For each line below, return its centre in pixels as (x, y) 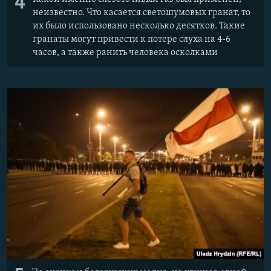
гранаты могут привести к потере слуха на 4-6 (132, 39)
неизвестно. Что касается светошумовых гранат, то (142, 12)
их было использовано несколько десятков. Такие (139, 26)
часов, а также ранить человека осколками (125, 52)
